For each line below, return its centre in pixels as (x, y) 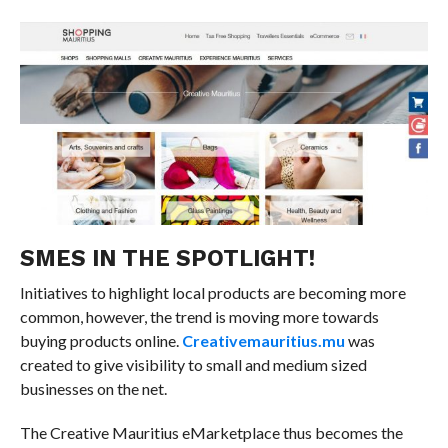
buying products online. (100, 341)
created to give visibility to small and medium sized (193, 365)
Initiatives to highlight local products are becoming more (212, 293)
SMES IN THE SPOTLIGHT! (167, 258)
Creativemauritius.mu (263, 341)
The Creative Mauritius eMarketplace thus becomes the (211, 433)
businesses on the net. (93, 389)
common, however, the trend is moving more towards (199, 317)
